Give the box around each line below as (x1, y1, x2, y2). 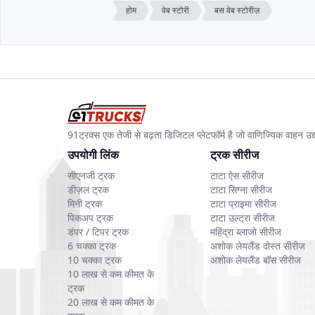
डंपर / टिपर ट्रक (67, 225, 129, 239)
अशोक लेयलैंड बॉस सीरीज (210, 253, 301, 267)
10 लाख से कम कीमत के (67, 267, 154, 281)
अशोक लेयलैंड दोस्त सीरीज (210, 239, 305, 253)
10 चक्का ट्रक (67, 253, 122, 267)
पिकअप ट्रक (67, 211, 113, 225)
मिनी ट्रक (67, 197, 102, 211)
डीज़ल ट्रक (67, 183, 109, 197)
